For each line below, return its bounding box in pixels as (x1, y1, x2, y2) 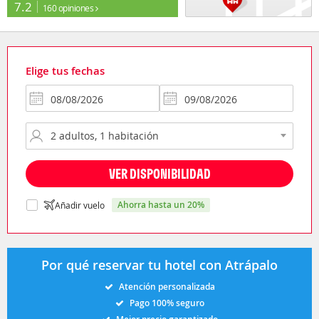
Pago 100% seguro (129, 296, 204, 309)
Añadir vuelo (55, 199, 105, 211)
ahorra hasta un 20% (123, 198, 204, 211)
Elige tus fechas (26, 63, 105, 78)
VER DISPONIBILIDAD (108, 164, 211, 182)
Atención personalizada (118, 280, 215, 293)
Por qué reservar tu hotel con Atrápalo (41, 256, 278, 273)
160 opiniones (42, 1, 95, 14)
